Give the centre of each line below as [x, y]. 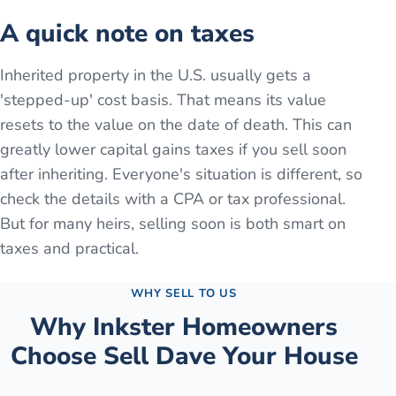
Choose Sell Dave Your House [184, 357]
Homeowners [256, 327]
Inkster [134, 327]
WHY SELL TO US [184, 294]
